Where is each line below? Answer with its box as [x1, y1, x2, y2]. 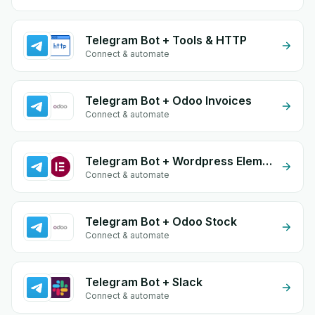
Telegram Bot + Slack [85, 275, 202, 289]
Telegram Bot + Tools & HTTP [85, 33, 247, 47]
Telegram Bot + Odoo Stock [85, 214, 237, 229]
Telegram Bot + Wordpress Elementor [262, 154, 272, 168]
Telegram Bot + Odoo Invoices [85, 94, 252, 108]
